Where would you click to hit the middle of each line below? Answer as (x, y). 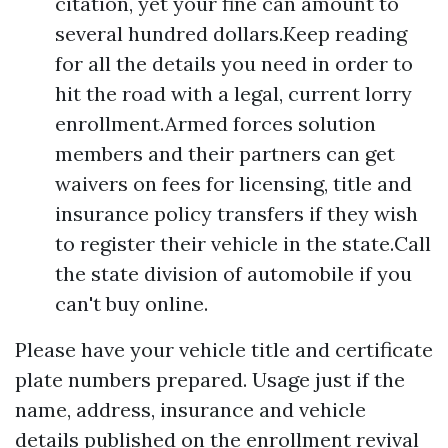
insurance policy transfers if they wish (236, 214)
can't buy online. (131, 304)
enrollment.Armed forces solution (215, 124)
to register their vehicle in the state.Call (243, 244)
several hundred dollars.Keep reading (231, 34)
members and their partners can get (225, 154)
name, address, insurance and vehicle (190, 410)
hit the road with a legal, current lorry (233, 94)
